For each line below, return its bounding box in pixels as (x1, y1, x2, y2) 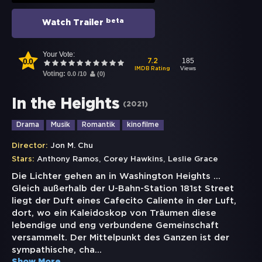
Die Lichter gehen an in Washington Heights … (12, 173, 220, 181)
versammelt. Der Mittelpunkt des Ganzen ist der (12, 234, 229, 242)
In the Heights (12, 98, 120, 112)
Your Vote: (43, 50, 75, 59)
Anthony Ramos (37, 156, 99, 163)
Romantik (82, 122, 115, 129)
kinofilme (127, 122, 159, 129)
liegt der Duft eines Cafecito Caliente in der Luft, (12, 197, 236, 205)
